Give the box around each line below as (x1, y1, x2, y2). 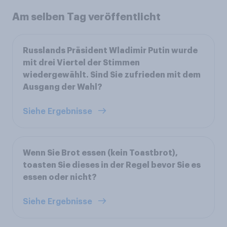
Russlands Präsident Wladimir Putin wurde (23, 47, 198, 55)
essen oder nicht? (23, 173, 97, 181)
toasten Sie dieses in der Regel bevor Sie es (23, 161, 201, 169)
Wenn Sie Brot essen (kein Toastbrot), (23, 149, 178, 157)
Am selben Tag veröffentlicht (12, 12, 161, 22)
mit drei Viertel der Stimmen (23, 59, 140, 67)
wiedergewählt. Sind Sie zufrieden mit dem (23, 71, 201, 79)
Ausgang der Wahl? (23, 83, 102, 91)
